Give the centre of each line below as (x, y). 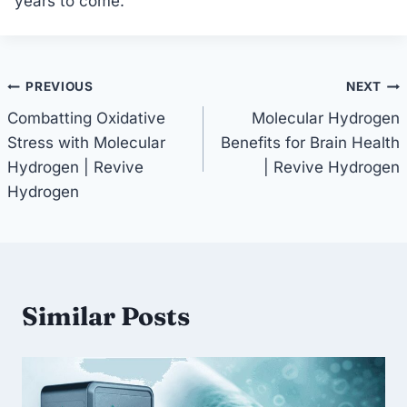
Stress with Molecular (86, 142)
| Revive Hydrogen (332, 167)
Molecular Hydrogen (326, 118)
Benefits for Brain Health (310, 142)
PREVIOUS (60, 87)
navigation (74, 130)
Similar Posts (106, 316)
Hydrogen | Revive (75, 167)
